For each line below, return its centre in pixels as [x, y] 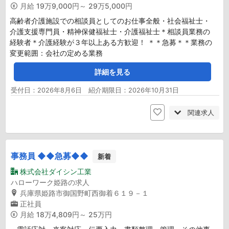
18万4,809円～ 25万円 [74, 215]
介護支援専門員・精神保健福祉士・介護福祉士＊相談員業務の [110, 32]
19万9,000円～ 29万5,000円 [84, 6]
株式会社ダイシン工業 [56, 172]
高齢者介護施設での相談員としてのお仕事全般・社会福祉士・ [110, 21]
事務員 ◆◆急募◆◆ [51, 156]
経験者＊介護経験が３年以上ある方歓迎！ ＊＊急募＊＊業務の [111, 42]
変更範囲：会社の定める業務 [56, 53]
